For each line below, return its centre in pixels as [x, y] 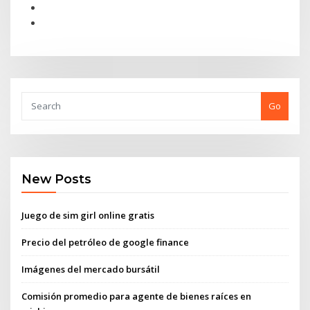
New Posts [57, 179]
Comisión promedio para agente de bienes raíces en [137, 297]
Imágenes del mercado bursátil [91, 270]
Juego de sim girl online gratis [88, 215]
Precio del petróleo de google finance [106, 242]
